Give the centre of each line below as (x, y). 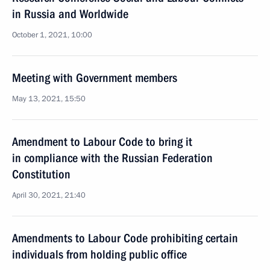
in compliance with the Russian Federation (112, 158)
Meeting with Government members (95, 78)
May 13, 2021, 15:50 (49, 99)
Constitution (41, 174)
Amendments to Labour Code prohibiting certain (125, 238)
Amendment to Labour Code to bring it (102, 142)
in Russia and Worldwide (70, 14)
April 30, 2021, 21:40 (49, 195)
